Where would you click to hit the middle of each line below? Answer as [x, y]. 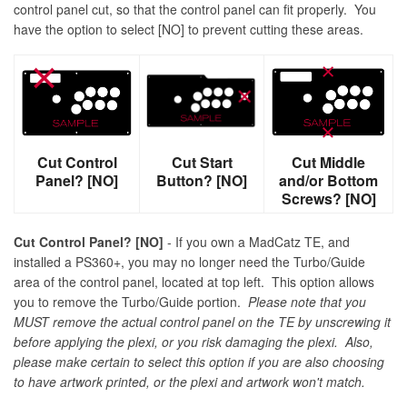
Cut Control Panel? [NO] [89, 241]
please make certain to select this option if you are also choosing [199, 361]
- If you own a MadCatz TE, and [257, 241]
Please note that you [307, 301]
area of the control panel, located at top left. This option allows [194, 281]
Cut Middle [328, 162]
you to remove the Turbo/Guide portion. [131, 301]
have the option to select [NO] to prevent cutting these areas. [192, 29]
